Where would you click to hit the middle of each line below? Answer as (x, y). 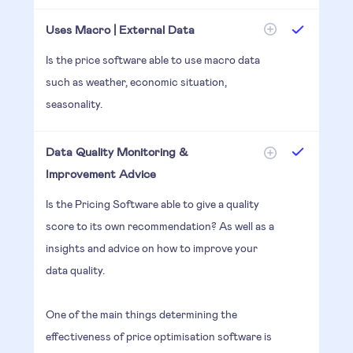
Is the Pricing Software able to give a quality (152, 203)
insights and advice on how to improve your (151, 247)
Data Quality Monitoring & (117, 151)
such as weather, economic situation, (136, 81)
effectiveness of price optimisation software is (158, 336)
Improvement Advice (100, 173)
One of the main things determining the (141, 314)
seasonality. (74, 103)
